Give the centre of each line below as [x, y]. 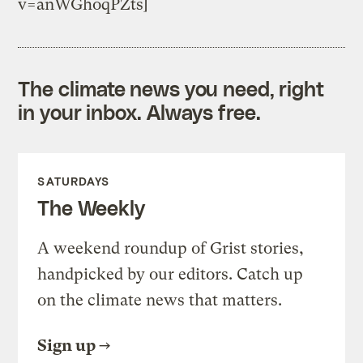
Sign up [67, 345]
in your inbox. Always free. [139, 111]
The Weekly [91, 207]
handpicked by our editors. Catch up [171, 274]
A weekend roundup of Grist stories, [171, 248]
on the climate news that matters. [160, 300]
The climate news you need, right [171, 88]
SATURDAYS [74, 181]
